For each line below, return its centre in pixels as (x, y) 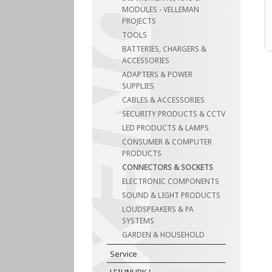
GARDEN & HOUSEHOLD (164, 235)
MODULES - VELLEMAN (161, 9)
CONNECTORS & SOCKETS (168, 167)
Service (124, 254)
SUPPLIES (138, 86)
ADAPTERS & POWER (158, 74)
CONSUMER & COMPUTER (167, 142)
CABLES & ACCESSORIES (164, 100)
